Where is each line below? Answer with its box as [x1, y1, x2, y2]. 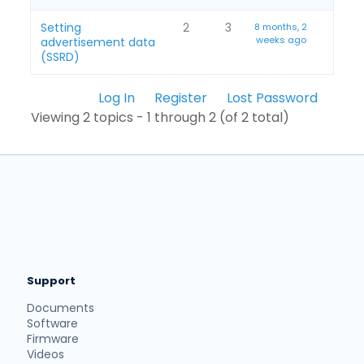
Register [154, 89, 208, 107]
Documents [27, 300, 94, 316]
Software [27, 315, 78, 331]
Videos [27, 346, 64, 362]
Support [27, 273, 76, 288]
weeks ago [255, 33, 306, 46]
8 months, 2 [254, 20, 308, 33]
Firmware [27, 331, 79, 347]
